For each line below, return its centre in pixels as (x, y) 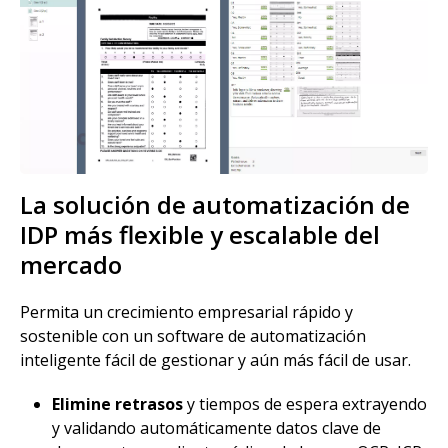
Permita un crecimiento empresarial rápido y (186, 312)
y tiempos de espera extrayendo (307, 404)
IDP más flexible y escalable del (200, 235)
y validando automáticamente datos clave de (216, 428)
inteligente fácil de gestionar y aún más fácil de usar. (215, 360)
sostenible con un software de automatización (193, 336)
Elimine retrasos (119, 404)
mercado (71, 265)
